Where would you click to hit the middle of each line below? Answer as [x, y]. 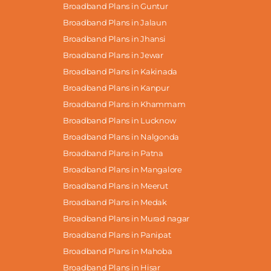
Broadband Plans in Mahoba [118, 251]
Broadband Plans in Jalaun [115, 22]
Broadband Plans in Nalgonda [121, 136]
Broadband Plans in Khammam [124, 104]
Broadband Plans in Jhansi [114, 38]
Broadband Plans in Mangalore [122, 169]
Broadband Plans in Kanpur [116, 87]
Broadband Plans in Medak [115, 202]
